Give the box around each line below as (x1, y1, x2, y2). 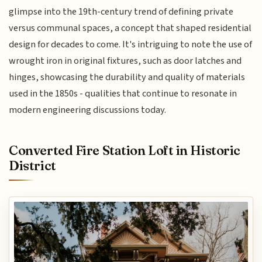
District (9, 157, 56, 174)
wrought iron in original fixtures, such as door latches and (9, 53, 242, 68)
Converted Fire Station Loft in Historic (9, 142, 240, 159)
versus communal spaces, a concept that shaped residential (9, 20, 252, 35)
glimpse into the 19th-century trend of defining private (9, 4, 234, 19)
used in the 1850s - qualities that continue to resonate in (9, 86, 237, 101)
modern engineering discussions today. (9, 102, 167, 117)
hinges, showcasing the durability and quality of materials (9, 70, 246, 84)
